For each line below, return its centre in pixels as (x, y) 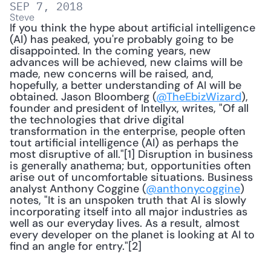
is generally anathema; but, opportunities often (130, 166)
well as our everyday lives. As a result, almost (125, 223)
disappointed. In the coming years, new (110, 51)
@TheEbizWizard (199, 97)
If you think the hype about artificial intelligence (132, 28)
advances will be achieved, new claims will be (126, 62)
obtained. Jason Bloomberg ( (83, 97)
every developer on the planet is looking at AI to (132, 235)
